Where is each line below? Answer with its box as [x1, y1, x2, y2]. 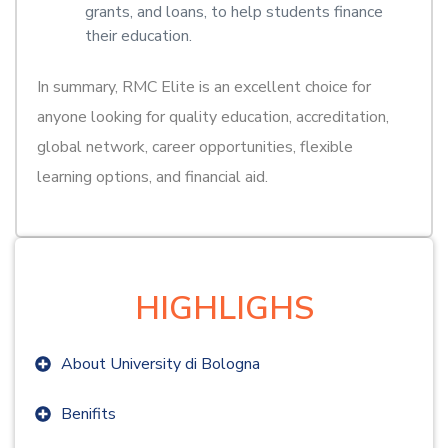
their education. [85, 24, 192, 47]
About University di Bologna [61, 352, 260, 375]
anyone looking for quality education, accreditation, [37, 105, 389, 128]
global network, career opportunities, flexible [37, 135, 353, 158]
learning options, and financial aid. [37, 165, 268, 188]
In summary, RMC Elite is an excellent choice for [37, 75, 371, 98]
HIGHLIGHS [134, 286, 314, 330]
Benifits [61, 402, 116, 425]
